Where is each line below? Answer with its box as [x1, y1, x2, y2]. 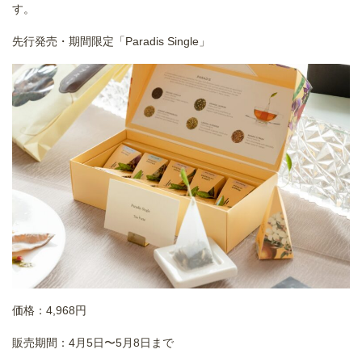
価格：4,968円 [12, 304, 86, 318]
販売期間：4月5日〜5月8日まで [12, 336, 177, 350]
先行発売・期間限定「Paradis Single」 [12, 34, 210, 48]
